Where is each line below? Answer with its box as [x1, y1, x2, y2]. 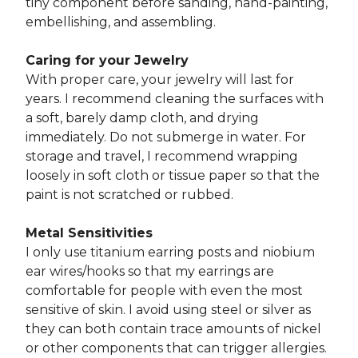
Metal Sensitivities [26, 225, 153, 241]
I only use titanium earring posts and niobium [26, 245, 315, 260]
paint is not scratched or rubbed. [26, 187, 233, 202]
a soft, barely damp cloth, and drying [26, 110, 259, 125]
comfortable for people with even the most [26, 283, 303, 298]
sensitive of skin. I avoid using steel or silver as [26, 302, 311, 317]
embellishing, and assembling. [26, 14, 216, 30]
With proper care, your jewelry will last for [26, 72, 294, 87]
